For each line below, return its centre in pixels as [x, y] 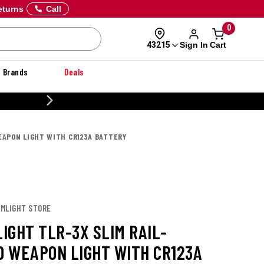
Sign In [194, 44]
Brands [15, 72]
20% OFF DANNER [63, 101]
